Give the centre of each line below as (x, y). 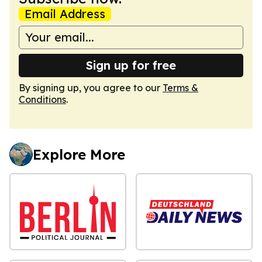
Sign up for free (131, 65)
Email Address (65, 13)
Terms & (180, 87)
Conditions (42, 99)
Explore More (79, 154)
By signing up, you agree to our (91, 87)
